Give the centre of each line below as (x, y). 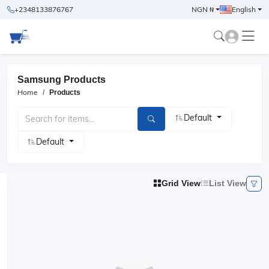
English (243, 9)
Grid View (181, 183)
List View (228, 183)
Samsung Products (62, 80)
